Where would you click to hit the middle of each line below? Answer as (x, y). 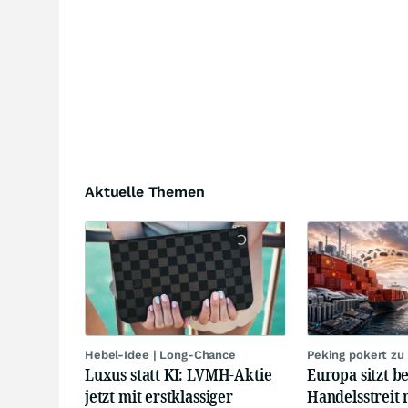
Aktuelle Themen (145, 192)
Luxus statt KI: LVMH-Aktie (178, 374)
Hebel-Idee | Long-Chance (160, 354)
